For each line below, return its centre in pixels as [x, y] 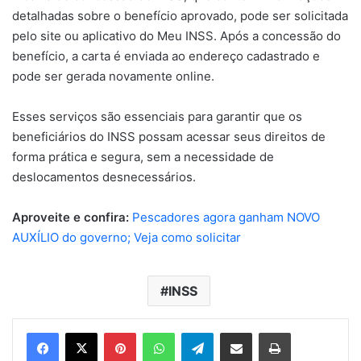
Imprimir [310, 332]
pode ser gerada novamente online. [113, 77]
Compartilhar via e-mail [261, 332]
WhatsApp [200, 332]
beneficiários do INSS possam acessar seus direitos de [169, 137]
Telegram [236, 332]
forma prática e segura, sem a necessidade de [143, 157]
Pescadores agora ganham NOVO [226, 218]
